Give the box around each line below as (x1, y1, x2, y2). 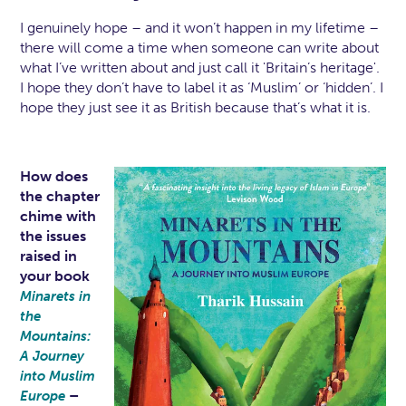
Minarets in (20, 288, 92, 305)
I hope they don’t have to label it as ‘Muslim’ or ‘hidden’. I (20, 79, 384, 97)
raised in (20, 247, 78, 266)
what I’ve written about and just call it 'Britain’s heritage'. (20, 59, 381, 77)
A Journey (20, 348, 85, 365)
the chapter (20, 188, 101, 206)
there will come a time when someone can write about (20, 39, 380, 57)
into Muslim (20, 368, 96, 385)
